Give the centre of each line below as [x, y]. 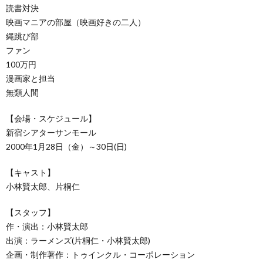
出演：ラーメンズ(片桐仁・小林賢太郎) [78, 240]
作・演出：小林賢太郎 [47, 226]
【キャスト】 [31, 172]
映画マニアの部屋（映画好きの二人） [76, 22]
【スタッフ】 [31, 212]
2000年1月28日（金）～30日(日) [70, 146]
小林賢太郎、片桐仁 [43, 186]
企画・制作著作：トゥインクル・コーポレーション [100, 254]
